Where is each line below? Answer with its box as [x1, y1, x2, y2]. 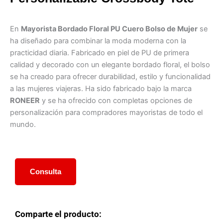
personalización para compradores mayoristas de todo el [10, 108, 203, 117]
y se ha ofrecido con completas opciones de [40, 96, 192, 106]
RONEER [10, 96, 40, 106]
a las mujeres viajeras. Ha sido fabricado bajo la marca [10, 84, 192, 94]
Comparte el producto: [15, 209, 102, 219]
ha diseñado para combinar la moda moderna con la [10, 36, 186, 46]
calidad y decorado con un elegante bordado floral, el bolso [10, 60, 210, 70]
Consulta [30, 167, 61, 176]
